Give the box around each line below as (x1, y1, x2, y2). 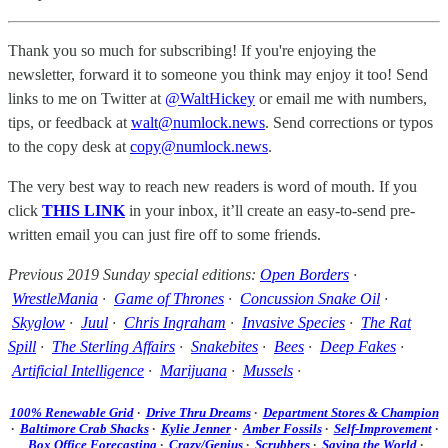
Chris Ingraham (124, 313, 226, 331)
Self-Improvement (333, 421, 432, 437)
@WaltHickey (165, 89, 255, 107)
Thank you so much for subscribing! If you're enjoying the (8, 41, 376, 59)
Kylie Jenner (160, 421, 231, 437)
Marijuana (160, 361, 227, 379)
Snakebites (191, 337, 258, 355)
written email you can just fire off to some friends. (8, 225, 321, 243)
